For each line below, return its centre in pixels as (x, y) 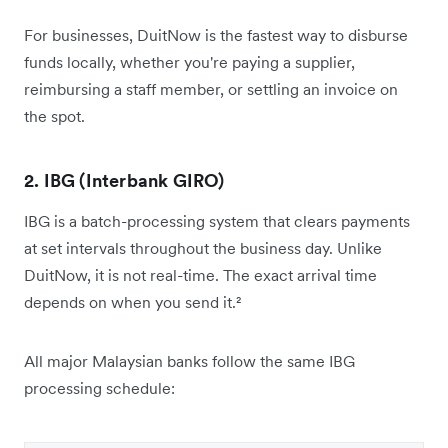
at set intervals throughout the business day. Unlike (203, 247)
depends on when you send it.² (132, 301)
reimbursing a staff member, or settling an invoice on (211, 88)
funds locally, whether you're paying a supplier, (189, 61)
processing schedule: (99, 387)
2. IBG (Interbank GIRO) (124, 180)
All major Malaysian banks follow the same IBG (189, 360)
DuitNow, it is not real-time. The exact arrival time (200, 274)
